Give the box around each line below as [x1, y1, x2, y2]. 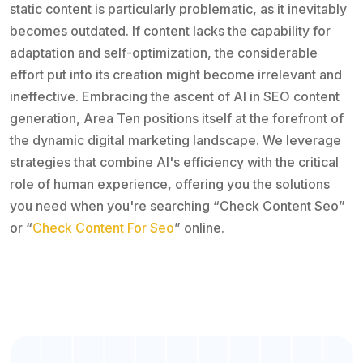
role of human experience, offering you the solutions [10, 175, 330, 192]
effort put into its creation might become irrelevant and [10, 66, 342, 83]
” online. [174, 219, 224, 236]
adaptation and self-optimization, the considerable [10, 44, 318, 61]
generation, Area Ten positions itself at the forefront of [10, 109, 344, 126]
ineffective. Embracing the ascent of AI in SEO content [10, 88, 340, 105]
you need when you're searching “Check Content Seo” [10, 197, 345, 214]
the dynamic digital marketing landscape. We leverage [10, 131, 341, 148]
